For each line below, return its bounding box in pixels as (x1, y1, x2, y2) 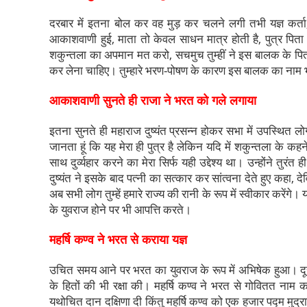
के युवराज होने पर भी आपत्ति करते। (49, 201, 194, 217)
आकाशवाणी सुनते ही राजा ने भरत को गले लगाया (49, 91, 256, 108)
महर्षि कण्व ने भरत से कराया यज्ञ (49, 230, 187, 247)
